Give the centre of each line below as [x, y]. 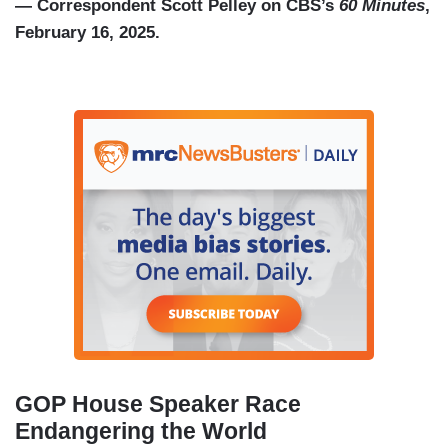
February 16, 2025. [87, 33]
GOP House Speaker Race [158, 404]
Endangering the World [141, 431]
